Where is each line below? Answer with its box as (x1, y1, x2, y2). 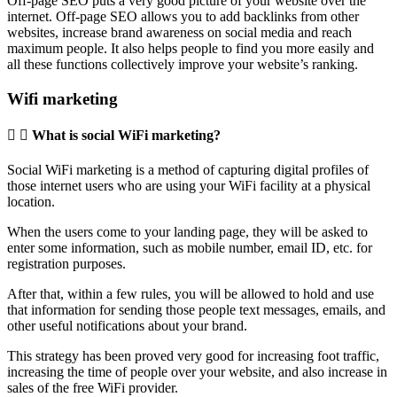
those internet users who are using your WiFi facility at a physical (7, 178, 370, 194)
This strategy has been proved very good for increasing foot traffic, (7, 348, 379, 364)
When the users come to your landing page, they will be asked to (7, 224, 368, 240)
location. (7, 194, 55, 210)
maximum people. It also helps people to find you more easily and (7, 40, 374, 56)
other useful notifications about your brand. (7, 318, 247, 334)
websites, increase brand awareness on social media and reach (7, 24, 352, 40)
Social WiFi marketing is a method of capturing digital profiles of (7, 162, 369, 178)
